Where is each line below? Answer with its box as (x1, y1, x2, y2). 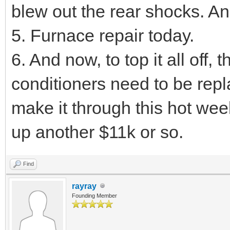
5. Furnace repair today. (11, 25, 194, 45)
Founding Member (72, 192, 117, 199)
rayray (72, 181, 97, 190)
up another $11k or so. (11, 122, 183, 142)
